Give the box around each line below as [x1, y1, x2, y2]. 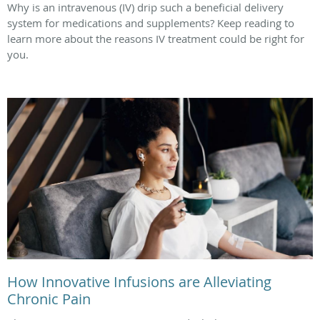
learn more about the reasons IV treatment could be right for [7, 31, 304, 46]
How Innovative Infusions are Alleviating [7, 271, 271, 291]
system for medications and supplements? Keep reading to [7, 16, 294, 31]
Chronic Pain [7, 289, 91, 309]
